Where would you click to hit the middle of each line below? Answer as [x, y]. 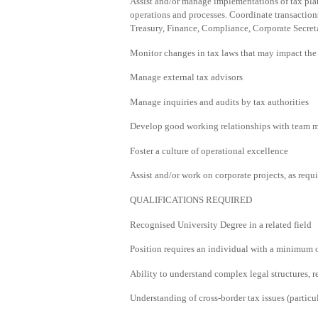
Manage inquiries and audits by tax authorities [219, 102]
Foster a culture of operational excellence [209, 150]
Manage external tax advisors [186, 77]
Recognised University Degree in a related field [221, 224]
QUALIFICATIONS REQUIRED [191, 200]
